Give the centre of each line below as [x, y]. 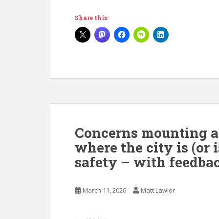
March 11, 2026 [104, 190]
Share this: [92, 18]
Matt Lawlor [158, 190]
